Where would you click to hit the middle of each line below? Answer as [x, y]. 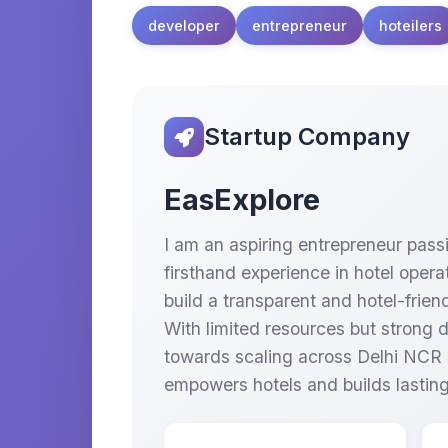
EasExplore [242, 199]
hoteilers [410, 25]
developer [184, 25]
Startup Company [307, 136]
